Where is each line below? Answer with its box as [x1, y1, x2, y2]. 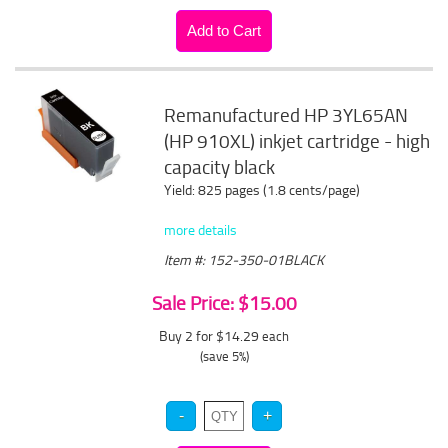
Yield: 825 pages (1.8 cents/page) [164, 180, 361, 199]
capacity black [164, 154, 276, 180]
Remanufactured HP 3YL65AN [164, 102, 409, 128]
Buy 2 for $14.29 [159, 326, 262, 345]
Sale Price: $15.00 [151, 290, 297, 316]
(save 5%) [199, 347, 249, 365]
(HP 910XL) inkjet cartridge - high [164, 128, 431, 154]
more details [164, 220, 238, 239]
